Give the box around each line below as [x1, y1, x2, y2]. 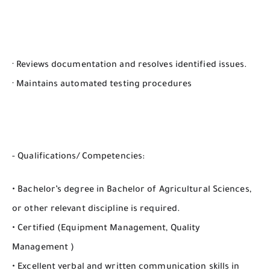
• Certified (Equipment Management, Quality [12, 224, 201, 234]
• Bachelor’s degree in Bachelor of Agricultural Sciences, [12, 185, 251, 195]
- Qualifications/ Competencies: [12, 152, 145, 162]
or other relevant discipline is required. [12, 204, 181, 215]
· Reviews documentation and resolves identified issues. [12, 61, 248, 71]
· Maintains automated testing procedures [12, 80, 192, 90]
